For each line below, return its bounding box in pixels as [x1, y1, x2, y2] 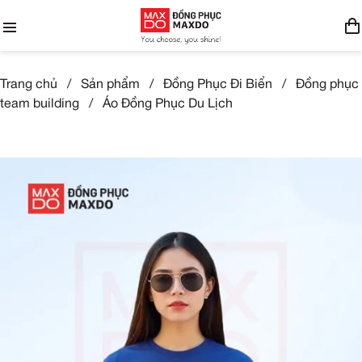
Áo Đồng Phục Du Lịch [103, 98, 233, 110]
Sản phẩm [81, 78, 140, 90]
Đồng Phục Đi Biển [163, 78, 272, 90]
